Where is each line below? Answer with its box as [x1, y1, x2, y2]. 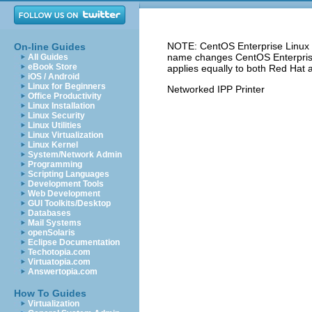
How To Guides [14, 288, 86, 299]
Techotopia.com [28, 247, 91, 257]
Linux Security [28, 111, 85, 120]
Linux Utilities [28, 120, 81, 130]
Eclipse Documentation [28, 237, 120, 247]
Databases [28, 208, 71, 218]
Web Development [28, 189, 100, 198]
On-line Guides [14, 41, 86, 52]
